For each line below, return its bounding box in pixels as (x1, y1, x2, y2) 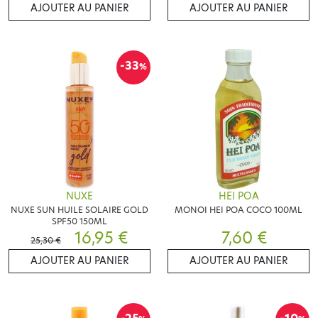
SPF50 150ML (52, 215, 107, 228)
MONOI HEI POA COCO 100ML (175, 204, 302, 216)
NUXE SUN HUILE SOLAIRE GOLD (11, 204, 148, 216)
